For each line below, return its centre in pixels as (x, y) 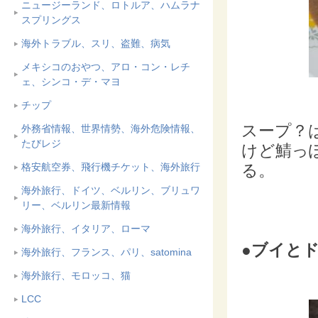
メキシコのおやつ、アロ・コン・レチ (106, 67)
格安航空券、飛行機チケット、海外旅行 (111, 167)
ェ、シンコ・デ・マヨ (71, 82)
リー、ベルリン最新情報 (76, 205)
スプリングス (51, 20)
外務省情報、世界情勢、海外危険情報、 (111, 128)
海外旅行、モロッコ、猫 (76, 275)
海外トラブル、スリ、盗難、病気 (96, 43)
